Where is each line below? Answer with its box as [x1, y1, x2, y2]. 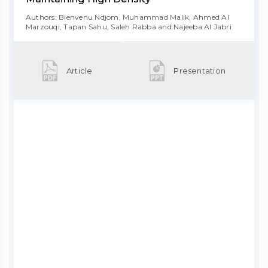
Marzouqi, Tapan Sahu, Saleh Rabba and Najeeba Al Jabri [26, 22, 232, 31]
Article [66, 65, 93, 75]
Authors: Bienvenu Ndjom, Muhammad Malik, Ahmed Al [26, 13, 229, 22]
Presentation [173, 66, 226, 75]
